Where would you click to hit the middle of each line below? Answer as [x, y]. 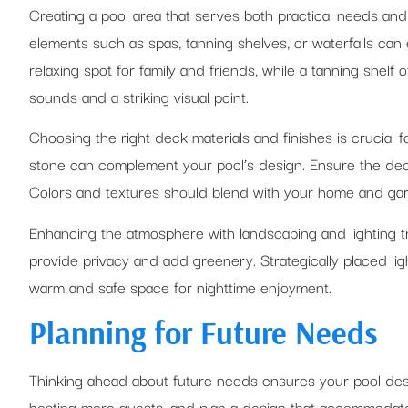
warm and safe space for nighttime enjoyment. [180, 286]
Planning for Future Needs [204, 332]
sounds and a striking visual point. [139, 96]
